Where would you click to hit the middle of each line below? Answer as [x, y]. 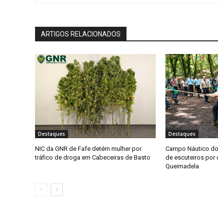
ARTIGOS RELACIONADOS [81, 34]
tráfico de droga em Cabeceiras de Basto [93, 158]
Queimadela [182, 166]
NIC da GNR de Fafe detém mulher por [88, 149]
